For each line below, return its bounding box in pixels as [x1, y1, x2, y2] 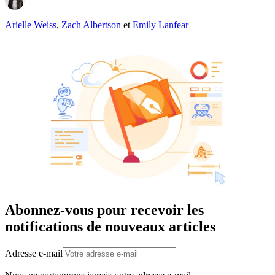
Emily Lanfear [133, 19, 188, 30]
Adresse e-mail [5, 247, 63, 258]
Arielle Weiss [5, 19, 56, 30]
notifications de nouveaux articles [5, 218, 215, 234]
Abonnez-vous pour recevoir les [5, 201, 204, 218]
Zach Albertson [61, 19, 121, 30]
